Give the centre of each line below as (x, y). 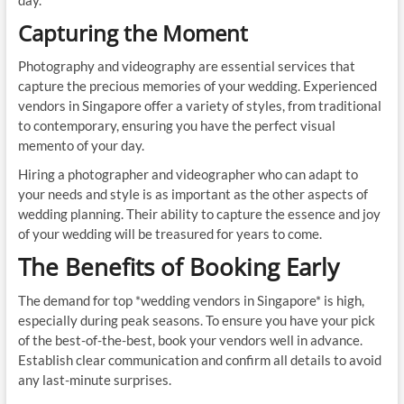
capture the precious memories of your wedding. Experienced (197, 86)
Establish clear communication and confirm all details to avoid (199, 360)
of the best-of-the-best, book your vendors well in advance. (190, 340)
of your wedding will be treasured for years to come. (170, 234)
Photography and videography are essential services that (186, 66)
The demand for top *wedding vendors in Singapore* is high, (191, 300)
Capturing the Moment (133, 33)
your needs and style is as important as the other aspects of (193, 194)
